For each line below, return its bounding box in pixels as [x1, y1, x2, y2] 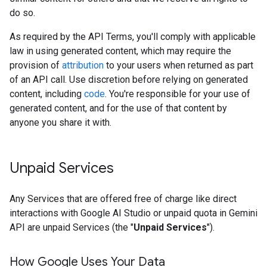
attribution [62, 60, 104, 71]
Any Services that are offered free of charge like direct [10, 193, 237, 204]
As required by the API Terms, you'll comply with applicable [10, 31, 256, 42]
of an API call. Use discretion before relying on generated [10, 74, 248, 85]
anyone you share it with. [10, 117, 111, 128]
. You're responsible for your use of [105, 88, 250, 100]
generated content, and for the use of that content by [10, 103, 227, 114]
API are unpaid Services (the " [10, 222, 133, 233]
